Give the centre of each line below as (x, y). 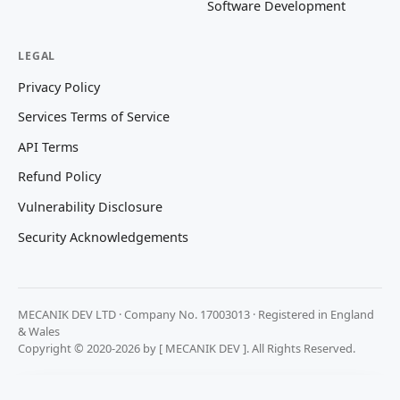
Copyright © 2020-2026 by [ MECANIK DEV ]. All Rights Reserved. (187, 349)
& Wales (39, 332)
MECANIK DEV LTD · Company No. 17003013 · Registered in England (196, 315)
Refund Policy (59, 177)
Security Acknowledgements (103, 237)
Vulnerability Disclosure (90, 207)
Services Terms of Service (94, 117)
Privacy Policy (59, 87)
